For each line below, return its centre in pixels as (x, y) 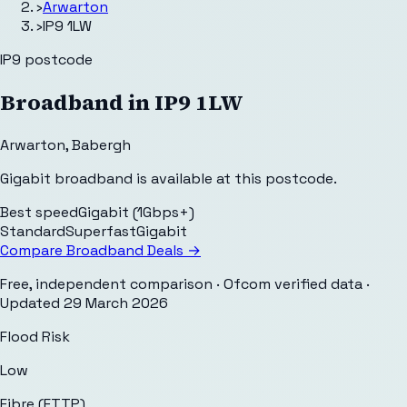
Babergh (101, 144)
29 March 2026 (116, 303)
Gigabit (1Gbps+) (136, 212)
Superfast (101, 231)
